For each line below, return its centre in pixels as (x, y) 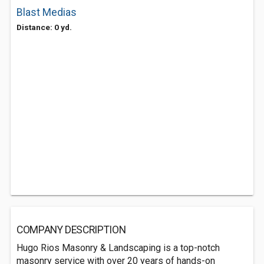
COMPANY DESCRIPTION (71, 230)
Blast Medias (47, 12)
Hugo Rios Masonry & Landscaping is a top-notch (118, 248)
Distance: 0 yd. (44, 27)
